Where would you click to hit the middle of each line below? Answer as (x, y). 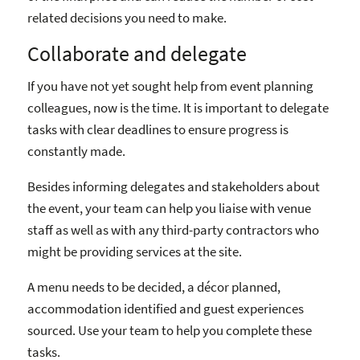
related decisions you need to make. (127, 17)
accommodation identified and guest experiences (166, 309)
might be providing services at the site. (135, 252)
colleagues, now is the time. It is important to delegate (178, 108)
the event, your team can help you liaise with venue (169, 209)
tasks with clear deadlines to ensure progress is (158, 130)
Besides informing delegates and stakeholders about (174, 187)
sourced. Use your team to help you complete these (170, 331)
